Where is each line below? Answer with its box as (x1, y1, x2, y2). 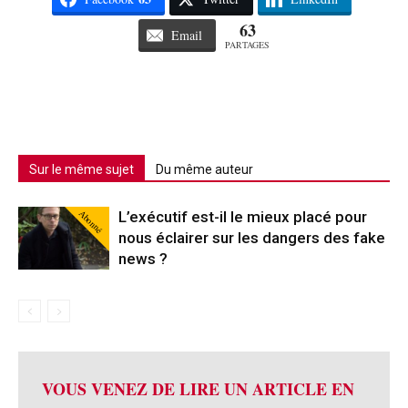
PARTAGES (225, 38, 270, 52)
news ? (118, 250, 168, 269)
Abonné (76, 207, 106, 237)
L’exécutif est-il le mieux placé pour (118, 208, 367, 227)
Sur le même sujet (29, 162, 134, 178)
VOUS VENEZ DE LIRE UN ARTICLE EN (42, 377, 354, 402)
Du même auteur (156, 162, 253, 178)
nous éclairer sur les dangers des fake (118, 229, 385, 248)
